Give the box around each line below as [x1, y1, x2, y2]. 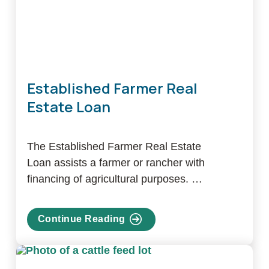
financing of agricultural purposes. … [26, 172, 202, 185]
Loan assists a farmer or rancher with [26, 156, 205, 169]
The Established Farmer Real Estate [26, 140, 201, 153]
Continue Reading [37, 214, 125, 225]
